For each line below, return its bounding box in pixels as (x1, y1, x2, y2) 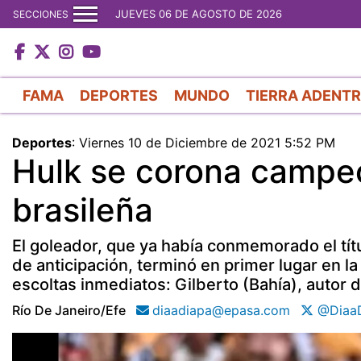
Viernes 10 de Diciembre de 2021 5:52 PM (79, 134, 335, 151)
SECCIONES (13, 7, 68, 20)
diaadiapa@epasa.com (152, 301, 290, 318)
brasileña (12, 189, 153, 230)
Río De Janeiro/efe (12, 301, 126, 318)
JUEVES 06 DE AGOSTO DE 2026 (115, 7, 282, 20)
